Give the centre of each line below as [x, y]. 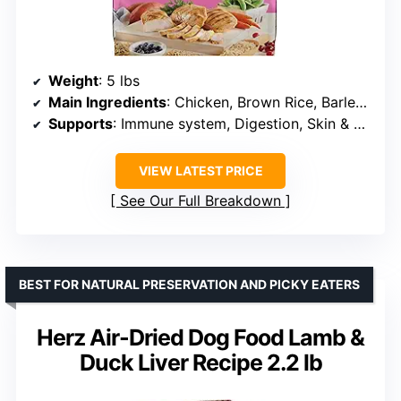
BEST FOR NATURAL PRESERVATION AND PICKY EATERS [189, 285]
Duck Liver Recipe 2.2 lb [200, 363]
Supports [81, 124]
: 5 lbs [119, 81]
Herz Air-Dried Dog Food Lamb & [200, 338]
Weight [73, 81]
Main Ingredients [107, 102]
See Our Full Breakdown [200, 201]
